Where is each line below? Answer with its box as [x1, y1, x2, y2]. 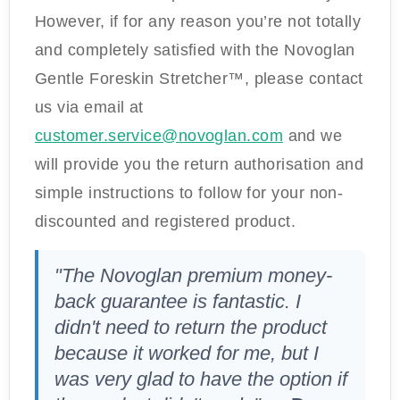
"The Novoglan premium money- [54, 264, 332, 287]
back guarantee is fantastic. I [54, 290, 301, 312]
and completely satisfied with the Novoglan [35, 41, 355, 59]
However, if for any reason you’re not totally [35, 12, 362, 30]
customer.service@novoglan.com [35, 127, 284, 145]
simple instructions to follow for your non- [35, 184, 344, 202]
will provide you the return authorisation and [35, 155, 364, 173]
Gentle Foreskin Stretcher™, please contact [35, 70, 363, 87]
